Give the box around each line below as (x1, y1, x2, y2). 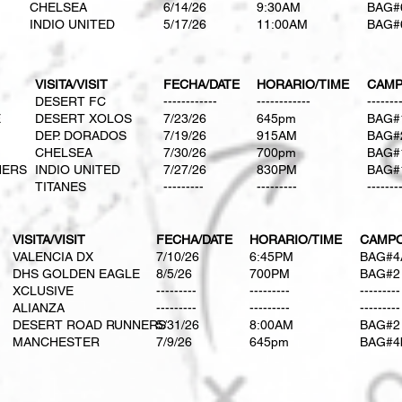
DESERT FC (35, 94, 106, 109)
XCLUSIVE (13, 284, 74, 298)
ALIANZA (13, 301, 65, 315)
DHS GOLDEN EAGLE (13, 267, 140, 281)
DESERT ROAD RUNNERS (13, 318, 166, 332)
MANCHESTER (13, 335, 100, 349)
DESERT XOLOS (35, 111, 132, 126)
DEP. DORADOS (35, 128, 127, 143)
